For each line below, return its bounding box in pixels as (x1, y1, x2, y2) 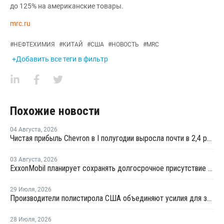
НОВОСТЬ (111, 40, 139, 48)
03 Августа (10, 155, 41, 163)
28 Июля (10, 215, 35, 223)
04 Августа (10, 125, 41, 133)
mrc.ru (10, 19, 30, 27)
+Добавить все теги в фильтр (12, 54, 108, 63)
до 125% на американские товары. (10, 1, 123, 10)
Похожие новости (10, 103, 100, 118)
